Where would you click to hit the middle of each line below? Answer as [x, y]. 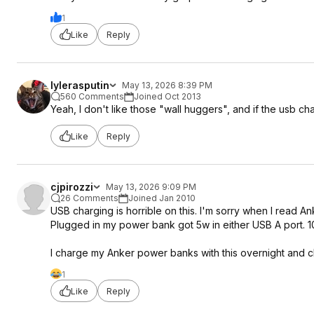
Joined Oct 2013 [168, 96]
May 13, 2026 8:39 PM [167, 85]
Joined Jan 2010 [162, 198]
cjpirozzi [72, 187]
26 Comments [89, 198]
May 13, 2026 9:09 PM [151, 187]
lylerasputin [80, 85]
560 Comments [92, 96]
